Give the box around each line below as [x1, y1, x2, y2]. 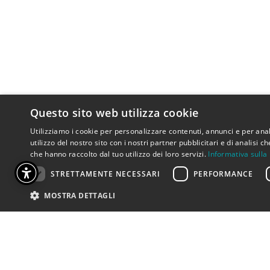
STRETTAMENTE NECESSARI [51, 168, 160, 179]
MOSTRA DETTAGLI [44, 190, 116, 201]
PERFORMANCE [193, 168, 253, 179]
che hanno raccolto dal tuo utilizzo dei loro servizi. [30, 149, 206, 159]
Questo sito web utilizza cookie [30, 105, 199, 120]
